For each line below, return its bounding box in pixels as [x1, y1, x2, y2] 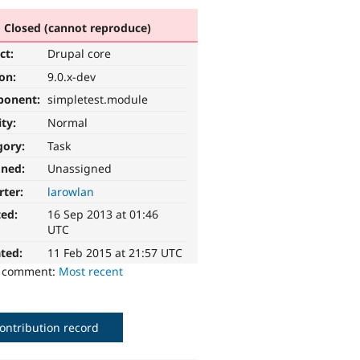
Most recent [59, 264, 124, 280]
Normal [47, 115, 88, 131]
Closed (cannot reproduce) [3, 19, 151, 35]
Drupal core [47, 46, 112, 62]
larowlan [47, 183, 95, 199]
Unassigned [47, 161, 112, 177]
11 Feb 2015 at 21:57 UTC [47, 245, 183, 261]
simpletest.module [47, 92, 149, 108]
